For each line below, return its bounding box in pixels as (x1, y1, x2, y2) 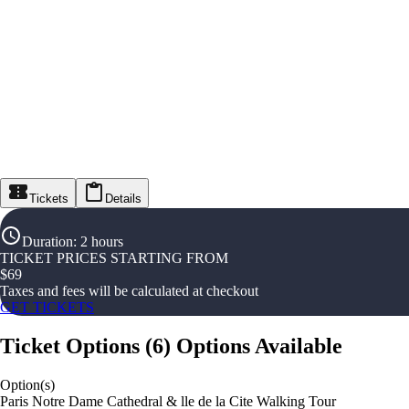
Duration (22, 234, 73, 250)
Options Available (176, 334, 342, 359)
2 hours (80, 234, 123, 250)
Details (105, 192, 142, 206)
